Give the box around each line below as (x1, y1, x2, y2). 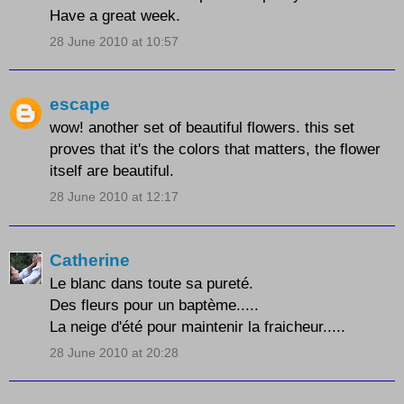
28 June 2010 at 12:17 (50, 189, 179, 205)
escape (50, 95, 110, 115)
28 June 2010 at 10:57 (50, 33, 179, 49)
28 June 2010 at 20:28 (50, 344, 179, 360)
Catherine (50, 250, 130, 270)
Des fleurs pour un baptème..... (50, 295, 259, 314)
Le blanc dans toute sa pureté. (50, 273, 253, 292)
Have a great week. (50, 5, 180, 24)
